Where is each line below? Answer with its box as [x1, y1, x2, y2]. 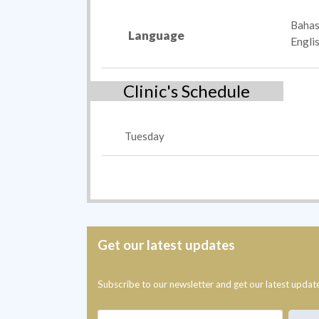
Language [128, 28, 184, 43]
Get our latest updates [98, 237, 235, 253]
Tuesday [125, 130, 165, 143]
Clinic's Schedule [123, 80, 251, 102]
